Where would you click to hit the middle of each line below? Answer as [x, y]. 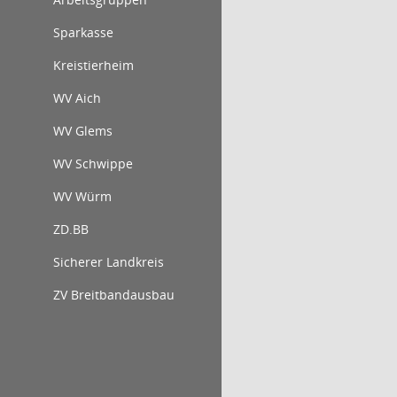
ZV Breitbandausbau [114, 295]
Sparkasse [83, 32]
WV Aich [77, 98]
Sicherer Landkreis [109, 262]
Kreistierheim [93, 65]
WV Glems [83, 131]
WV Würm [82, 196]
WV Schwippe [93, 163]
